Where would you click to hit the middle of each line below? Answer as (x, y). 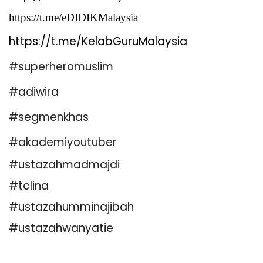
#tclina (29, 186)
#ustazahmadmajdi (64, 165)
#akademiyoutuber (63, 143)
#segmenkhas (52, 117)
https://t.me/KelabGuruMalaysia (98, 42)
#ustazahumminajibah (71, 207)
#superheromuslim (63, 67)
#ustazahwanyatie (61, 228)
